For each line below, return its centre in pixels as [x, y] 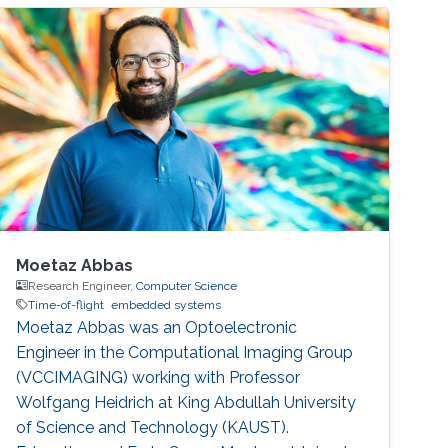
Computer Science [187, 285]
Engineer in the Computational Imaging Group [185, 352]
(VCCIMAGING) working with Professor [158, 377]
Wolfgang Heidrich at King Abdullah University [186, 402]
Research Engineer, [82, 285]
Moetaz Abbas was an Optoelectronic [157, 327]
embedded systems [166, 304]
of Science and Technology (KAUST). [153, 427]
